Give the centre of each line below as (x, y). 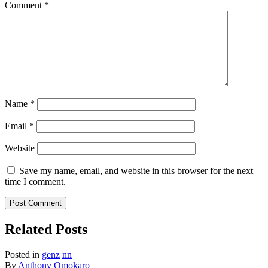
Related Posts (46, 229)
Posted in (22, 254)
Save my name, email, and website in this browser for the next (136, 171)
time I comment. (35, 182)
